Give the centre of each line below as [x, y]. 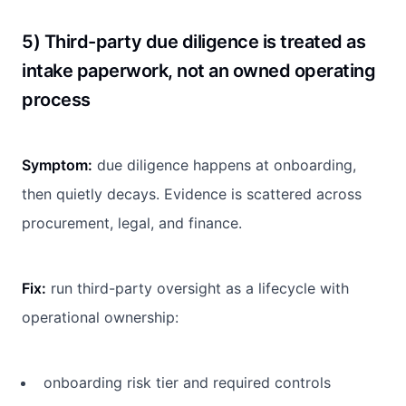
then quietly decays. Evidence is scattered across [192, 193]
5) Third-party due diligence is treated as [193, 41]
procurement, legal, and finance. [132, 222]
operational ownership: [100, 317]
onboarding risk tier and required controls [187, 382]
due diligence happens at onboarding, [224, 164]
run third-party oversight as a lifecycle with [198, 288]
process [56, 99]
